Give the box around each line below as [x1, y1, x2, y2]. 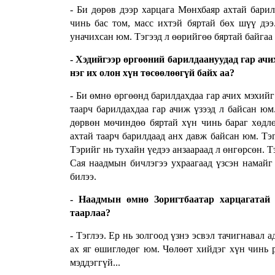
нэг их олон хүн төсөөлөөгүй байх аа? [70, 68, 234, 79]
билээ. [70, 171, 96, 182]
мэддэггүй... [70, 257, 120, 268]
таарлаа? [70, 207, 110, 219]
